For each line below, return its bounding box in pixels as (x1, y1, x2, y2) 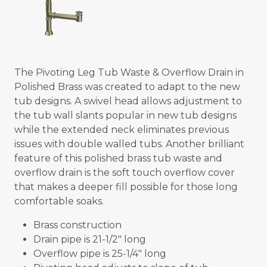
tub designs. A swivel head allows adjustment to (14, 95, 242, 107)
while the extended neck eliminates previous (14, 123, 229, 135)
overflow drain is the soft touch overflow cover (14, 166, 235, 178)
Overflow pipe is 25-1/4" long (33, 247, 166, 259)
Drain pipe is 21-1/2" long (33, 233, 146, 245)
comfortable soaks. (14, 195, 104, 207)
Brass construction (33, 219, 122, 231)
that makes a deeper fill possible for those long (14, 181, 238, 193)
